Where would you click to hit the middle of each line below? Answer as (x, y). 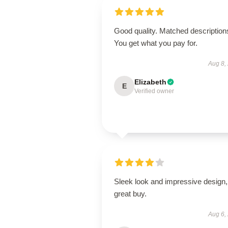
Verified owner (154, 91)
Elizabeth (150, 82)
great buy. (130, 194)
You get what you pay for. (156, 43)
